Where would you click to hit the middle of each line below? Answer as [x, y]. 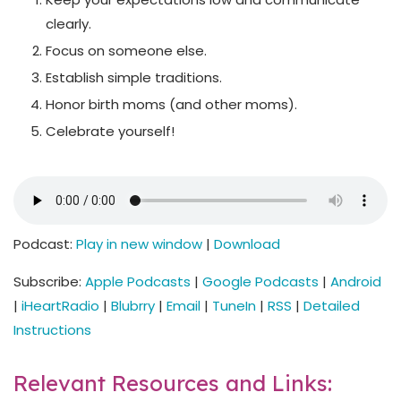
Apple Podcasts [138, 281]
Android [356, 281]
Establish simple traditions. [134, 77]
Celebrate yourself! [110, 131]
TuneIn [234, 305]
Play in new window [139, 243]
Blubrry [133, 305]
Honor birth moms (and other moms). [171, 104]
